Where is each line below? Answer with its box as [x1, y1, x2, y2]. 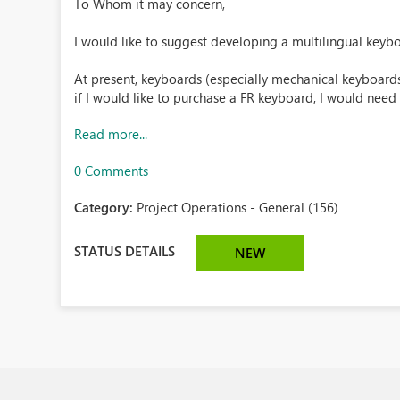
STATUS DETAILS [74, 241, 176, 260]
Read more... [74, 125, 148, 143]
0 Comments [74, 162, 149, 179]
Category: [74, 198, 137, 216]
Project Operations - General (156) [137, 198, 339, 216]
